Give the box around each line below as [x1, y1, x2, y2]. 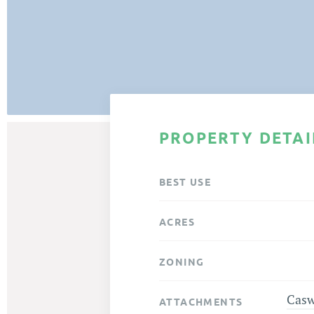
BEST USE [159, 176, 212, 188]
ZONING [159, 256, 205, 268]
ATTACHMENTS [159, 296, 243, 308]
